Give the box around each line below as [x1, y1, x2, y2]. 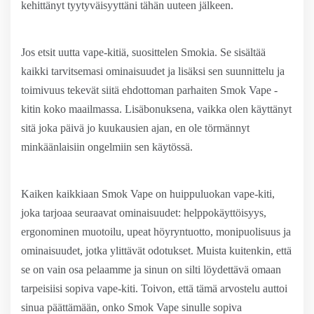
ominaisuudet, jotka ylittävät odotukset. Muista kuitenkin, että [21, 245, 292, 257]
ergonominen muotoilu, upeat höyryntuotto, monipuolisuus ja [21, 226, 291, 238]
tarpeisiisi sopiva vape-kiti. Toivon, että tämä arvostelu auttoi [21, 282, 287, 294]
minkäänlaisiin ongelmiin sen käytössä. [21, 141, 193, 153]
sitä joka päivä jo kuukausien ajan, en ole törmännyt [21, 122, 250, 134]
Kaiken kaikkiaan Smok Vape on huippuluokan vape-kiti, [21, 188, 275, 200]
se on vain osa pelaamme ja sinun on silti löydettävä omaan [21, 264, 281, 275]
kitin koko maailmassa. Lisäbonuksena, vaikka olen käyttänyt [21, 103, 292, 115]
